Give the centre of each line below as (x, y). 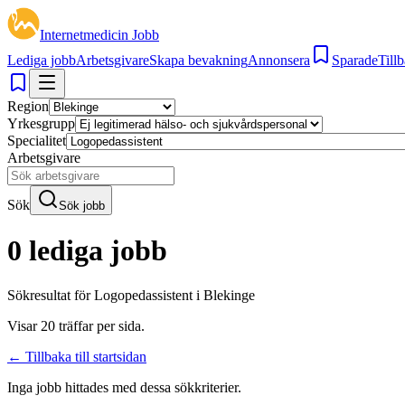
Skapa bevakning (198, 60)
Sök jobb (82, 206)
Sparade (355, 60)
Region (28, 106)
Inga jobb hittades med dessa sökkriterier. (124, 387)
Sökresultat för (51, 295)
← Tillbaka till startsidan (77, 356)
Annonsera (279, 60)
